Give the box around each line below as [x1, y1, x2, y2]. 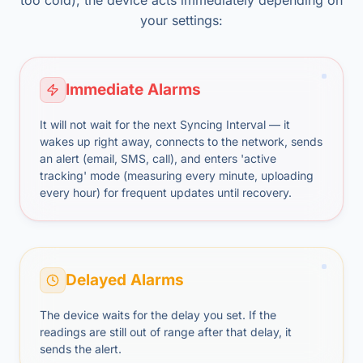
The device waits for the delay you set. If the [40, 308, 276, 322]
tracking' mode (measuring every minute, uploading [40, 169, 314, 182]
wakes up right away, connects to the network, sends [40, 135, 322, 148]
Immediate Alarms [66, 80, 201, 99]
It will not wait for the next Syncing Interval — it [40, 117, 290, 131]
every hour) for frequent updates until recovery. [40, 186, 292, 199]
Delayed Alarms [66, 271, 184, 289]
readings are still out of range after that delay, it [40, 325, 292, 339]
